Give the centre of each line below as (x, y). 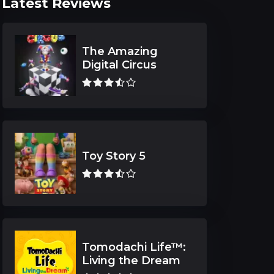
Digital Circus (119, 65)
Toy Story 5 (114, 156)
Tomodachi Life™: (134, 247)
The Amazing (120, 51)
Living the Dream (131, 260)
